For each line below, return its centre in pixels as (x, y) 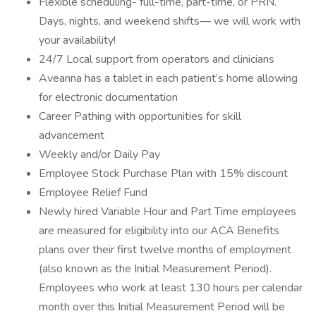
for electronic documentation (108, 97)
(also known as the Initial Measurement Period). (155, 269)
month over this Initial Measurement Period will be (162, 307)
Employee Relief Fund (93, 193)
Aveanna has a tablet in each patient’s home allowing (168, 78)
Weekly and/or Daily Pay (99, 154)
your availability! (77, 40)
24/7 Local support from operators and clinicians (157, 59)
